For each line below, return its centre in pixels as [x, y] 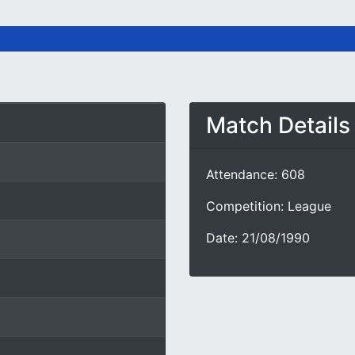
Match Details [278, 125]
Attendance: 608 [256, 174]
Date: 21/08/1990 [258, 238]
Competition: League [269, 206]
